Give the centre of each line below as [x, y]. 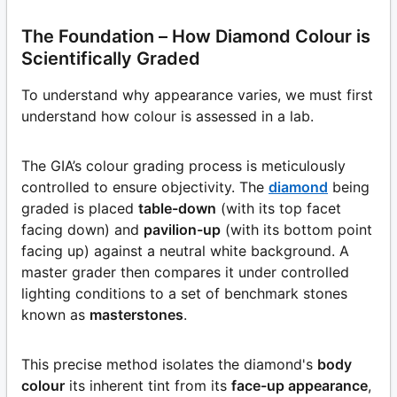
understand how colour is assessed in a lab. [167, 116]
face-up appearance [300, 385]
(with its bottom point [299, 229]
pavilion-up [182, 229]
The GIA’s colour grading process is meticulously [183, 165]
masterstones [136, 314]
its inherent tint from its [148, 385]
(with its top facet [281, 208]
